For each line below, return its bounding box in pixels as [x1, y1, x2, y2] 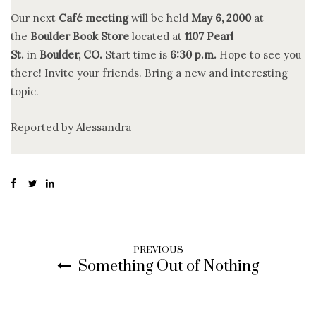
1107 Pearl [185, 29, 233, 43]
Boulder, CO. [39, 47, 102, 61]
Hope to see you [217, 47, 301, 61]
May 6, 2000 [191, 11, 251, 25]
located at [129, 29, 185, 43]
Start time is [102, 47, 170, 61]
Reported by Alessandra [11, 120, 131, 134]
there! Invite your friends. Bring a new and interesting [11, 66, 288, 80]
